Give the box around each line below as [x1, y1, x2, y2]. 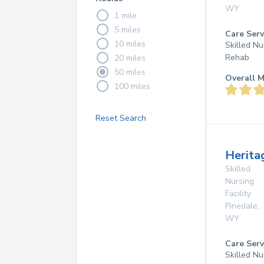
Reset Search [95, 113, 146, 124]
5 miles [114, 24, 141, 35]
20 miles [114, 52, 146, 64]
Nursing [225, 176, 254, 187]
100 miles [114, 80, 150, 92]
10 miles [114, 38, 146, 49]
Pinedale [225, 200, 258, 212]
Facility [225, 188, 251, 199]
